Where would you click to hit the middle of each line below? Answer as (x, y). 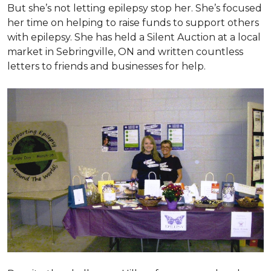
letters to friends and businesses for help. (106, 66)
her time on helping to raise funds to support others (133, 23)
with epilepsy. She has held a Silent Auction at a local (134, 37)
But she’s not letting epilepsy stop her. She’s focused (135, 8)
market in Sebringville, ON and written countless (125, 52)
